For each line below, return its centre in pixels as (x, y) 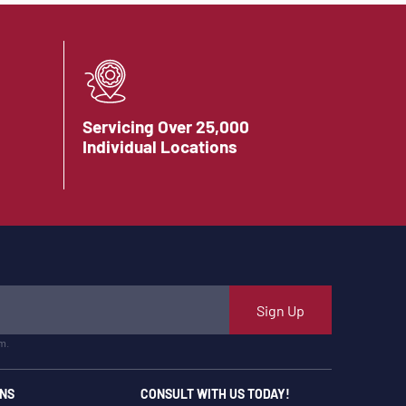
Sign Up (280, 310)
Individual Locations (160, 146)
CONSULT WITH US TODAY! (215, 393)
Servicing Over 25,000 (166, 126)
